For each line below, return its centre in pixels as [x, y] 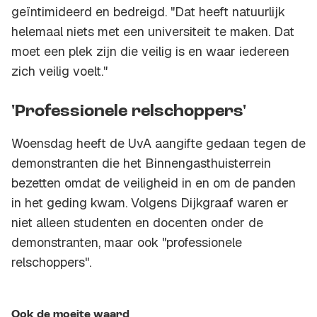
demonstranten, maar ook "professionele [127, 243]
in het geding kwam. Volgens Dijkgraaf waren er [150, 203]
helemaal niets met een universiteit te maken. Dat [153, 32]
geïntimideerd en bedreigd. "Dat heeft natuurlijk [148, 12]
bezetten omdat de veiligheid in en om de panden [154, 183]
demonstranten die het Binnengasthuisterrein [141, 163]
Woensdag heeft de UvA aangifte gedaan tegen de [158, 144]
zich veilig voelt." [59, 71]
